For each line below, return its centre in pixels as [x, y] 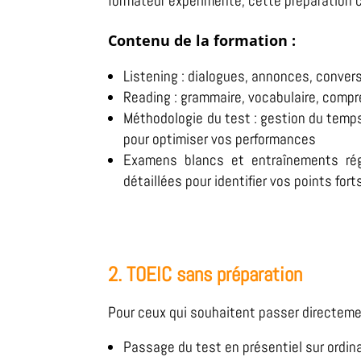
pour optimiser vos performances [220, 139]
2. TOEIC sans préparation [205, 275]
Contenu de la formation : [202, 41]
